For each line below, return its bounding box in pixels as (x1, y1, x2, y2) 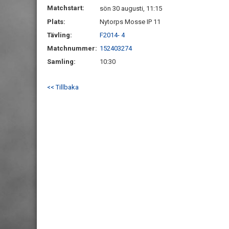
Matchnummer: (47, 44, 99, 52)
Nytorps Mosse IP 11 (100, 18, 161, 26)
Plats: (47, 18, 65, 26)
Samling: (47, 58, 76, 65)
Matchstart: (47, 4, 84, 12)
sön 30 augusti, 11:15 (100, 5, 162, 12)
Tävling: (47, 31, 72, 39)
